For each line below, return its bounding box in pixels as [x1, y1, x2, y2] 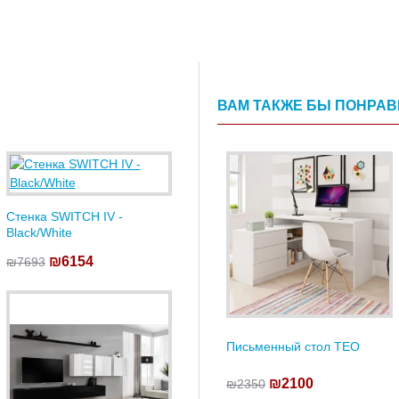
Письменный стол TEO [226, 338, 360, 354]
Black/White [5, 225, 72, 240]
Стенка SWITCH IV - [5, 209, 123, 224]
